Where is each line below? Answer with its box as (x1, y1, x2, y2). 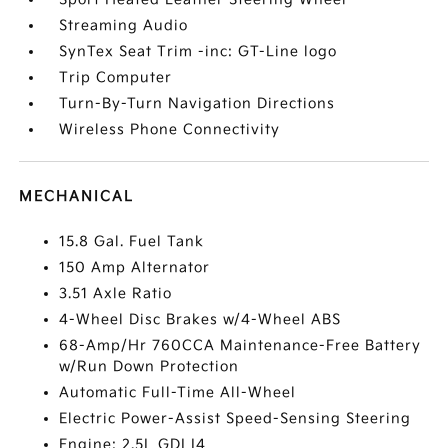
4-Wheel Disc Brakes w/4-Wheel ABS (59, 311, 342, 328)
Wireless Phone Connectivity (59, 121, 281, 138)
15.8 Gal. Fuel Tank (59, 233, 205, 250)
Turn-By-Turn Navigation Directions (59, 95, 336, 112)
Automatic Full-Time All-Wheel (59, 384, 297, 401)
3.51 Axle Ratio (59, 285, 173, 302)
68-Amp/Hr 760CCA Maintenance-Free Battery (59, 337, 422, 354)
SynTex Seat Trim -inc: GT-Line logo (59, 43, 338, 60)
